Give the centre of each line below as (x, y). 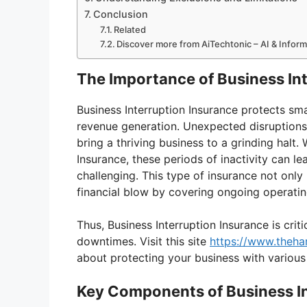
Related (130, 30)
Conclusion (120, 14)
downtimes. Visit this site (143, 242)
